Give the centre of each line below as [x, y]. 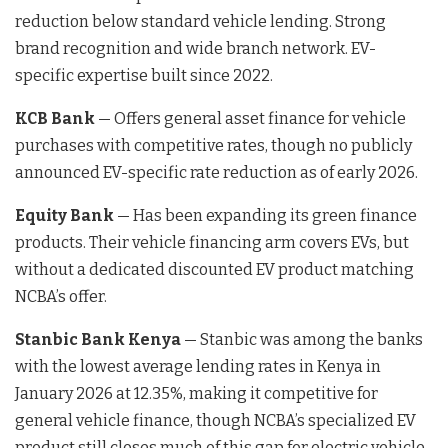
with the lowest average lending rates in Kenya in [198, 367]
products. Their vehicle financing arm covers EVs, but [212, 243]
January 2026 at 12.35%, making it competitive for [196, 394]
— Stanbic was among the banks [302, 340]
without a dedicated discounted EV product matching [214, 270]
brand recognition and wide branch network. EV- [195, 49]
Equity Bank [64, 216]
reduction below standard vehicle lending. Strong [200, 22]
